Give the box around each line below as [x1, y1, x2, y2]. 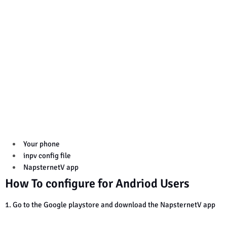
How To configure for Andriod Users [5, 175, 190, 191]
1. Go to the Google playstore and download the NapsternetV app [5, 200, 215, 209]
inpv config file [23, 150, 72, 160]
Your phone [23, 139, 60, 148]
